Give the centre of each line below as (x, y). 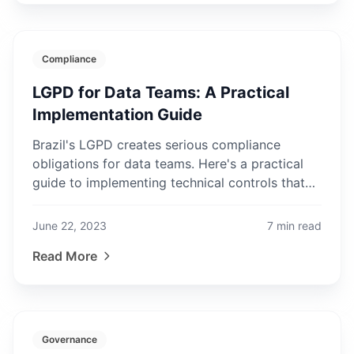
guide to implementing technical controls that (169, 183)
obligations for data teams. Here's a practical (168, 164)
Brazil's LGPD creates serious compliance (156, 145)
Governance (70, 339)
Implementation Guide (117, 115)
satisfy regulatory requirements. (128, 201)
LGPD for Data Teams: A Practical (161, 92)
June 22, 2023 (70, 226)
